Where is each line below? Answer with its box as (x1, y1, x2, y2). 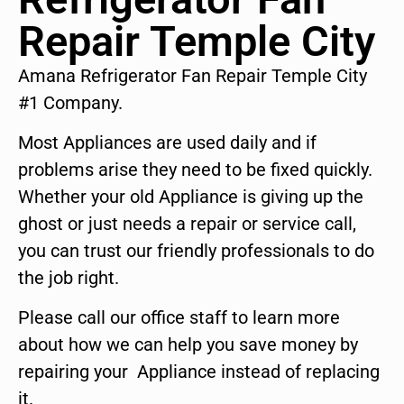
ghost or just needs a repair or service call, (18, 213, 356, 235)
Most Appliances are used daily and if (18, 132, 317, 154)
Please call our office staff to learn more (18, 307, 340, 329)
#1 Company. (18, 91, 123, 114)
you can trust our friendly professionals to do (18, 240, 374, 262)
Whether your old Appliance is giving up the (18, 186, 363, 208)
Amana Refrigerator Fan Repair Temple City (18, 64, 367, 87)
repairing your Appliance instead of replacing (18, 361, 380, 383)
